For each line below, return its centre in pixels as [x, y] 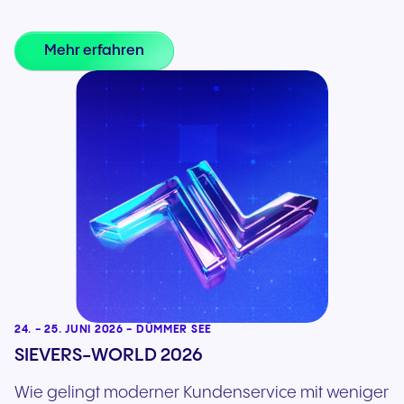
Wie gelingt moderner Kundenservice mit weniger [202, 393]
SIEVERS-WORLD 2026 [109, 356]
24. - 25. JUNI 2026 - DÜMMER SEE [114, 330]
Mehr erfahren [94, 51]
